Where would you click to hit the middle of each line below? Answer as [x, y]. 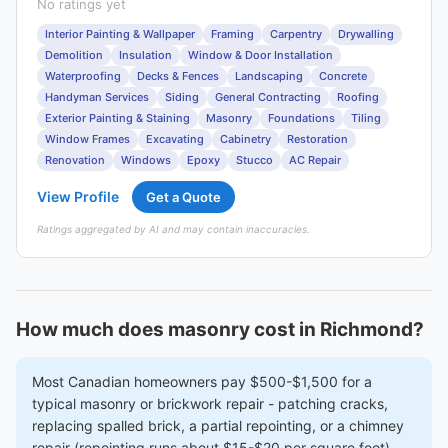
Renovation [75, 160]
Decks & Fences [178, 76]
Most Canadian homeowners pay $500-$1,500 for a [202, 381]
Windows [146, 160]
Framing [232, 34]
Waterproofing [83, 76]
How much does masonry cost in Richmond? [220, 329]
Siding [182, 97]
